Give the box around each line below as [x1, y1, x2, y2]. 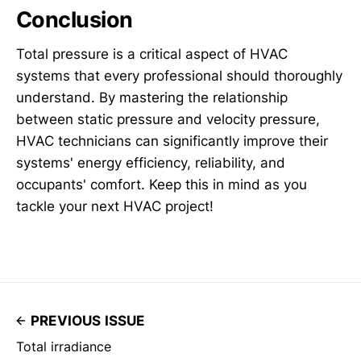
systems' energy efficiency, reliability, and [16, 154, 285, 171]
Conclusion [16, 6, 133, 34]
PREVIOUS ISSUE [31, 312, 145, 329]
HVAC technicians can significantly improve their [16, 132, 328, 149]
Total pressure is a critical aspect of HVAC [16, 45, 288, 62]
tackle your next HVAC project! [16, 197, 214, 214]
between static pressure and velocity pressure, [16, 110, 320, 127]
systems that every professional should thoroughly [16, 67, 342, 84]
